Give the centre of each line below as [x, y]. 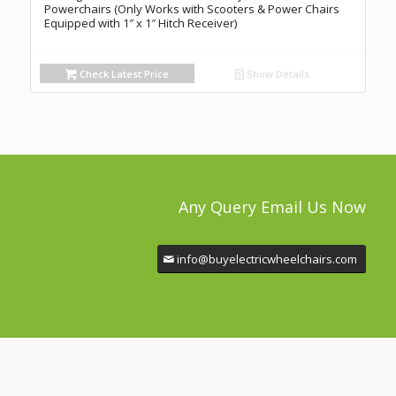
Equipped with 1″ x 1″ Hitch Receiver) [140, 23]
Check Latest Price [122, 73]
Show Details [277, 73]
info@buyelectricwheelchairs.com [267, 259]
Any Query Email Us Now [273, 206]
